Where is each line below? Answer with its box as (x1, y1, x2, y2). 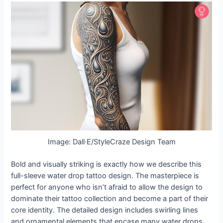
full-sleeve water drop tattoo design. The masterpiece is (11, 171, 200, 180)
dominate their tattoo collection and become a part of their (11, 194, 209, 203)
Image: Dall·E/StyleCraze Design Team (47, 137, 176, 147)
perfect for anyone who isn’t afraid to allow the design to (11, 182, 203, 192)
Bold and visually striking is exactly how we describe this (11, 159, 202, 169)
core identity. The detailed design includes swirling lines (11, 205, 199, 215)
